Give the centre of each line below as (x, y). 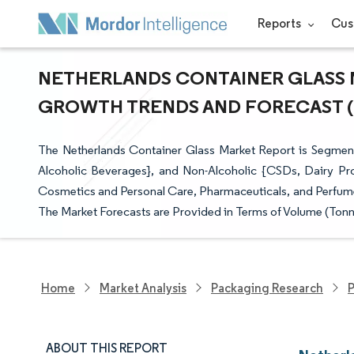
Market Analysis (143, 288)
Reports (280, 23)
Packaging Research (267, 288)
